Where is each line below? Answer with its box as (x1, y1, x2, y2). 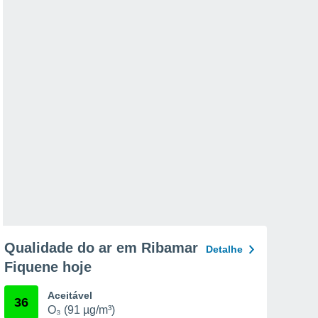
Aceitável (48, 290, 92, 301)
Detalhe (206, 243, 243, 255)
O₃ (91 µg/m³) (48, 304, 115, 316)
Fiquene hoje (4, 259, 92, 275)
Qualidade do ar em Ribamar (4, 240, 198, 256)
